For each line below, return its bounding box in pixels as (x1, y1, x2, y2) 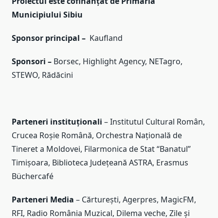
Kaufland (88, 32, 123, 43)
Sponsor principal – (12, 32, 88, 43)
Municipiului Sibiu (12, 9, 83, 20)
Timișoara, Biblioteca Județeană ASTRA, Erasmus (12, 157, 188, 168)
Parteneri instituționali (12, 116, 104, 127)
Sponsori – (12, 55, 54, 67)
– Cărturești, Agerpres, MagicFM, (76, 194, 196, 205)
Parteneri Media (12, 194, 76, 205)
